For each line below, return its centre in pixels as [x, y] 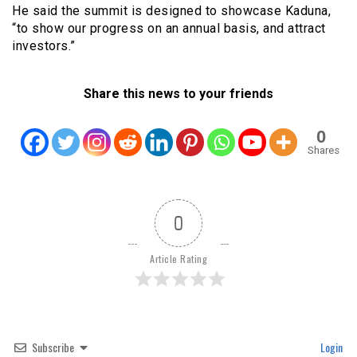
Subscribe [53, 347]
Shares [323, 150]
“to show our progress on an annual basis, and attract [169, 28]
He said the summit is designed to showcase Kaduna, [171, 10]
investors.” [44, 45]
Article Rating [178, 258]
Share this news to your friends [178, 93]
